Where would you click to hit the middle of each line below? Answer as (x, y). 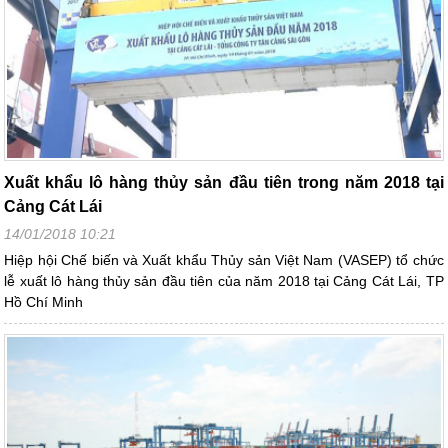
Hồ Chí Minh (44, 301)
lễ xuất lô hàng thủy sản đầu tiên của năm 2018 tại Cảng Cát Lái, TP (224, 280)
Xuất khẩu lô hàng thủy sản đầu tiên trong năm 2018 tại (224, 182)
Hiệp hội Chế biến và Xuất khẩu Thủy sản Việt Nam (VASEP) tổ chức (224, 259)
